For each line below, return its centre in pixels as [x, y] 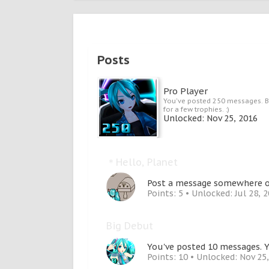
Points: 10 [168, 257]
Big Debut [130, 226]
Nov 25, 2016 [232, 118]
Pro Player [186, 91]
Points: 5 [165, 193]
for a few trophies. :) [196, 109]
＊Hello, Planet [142, 162]
